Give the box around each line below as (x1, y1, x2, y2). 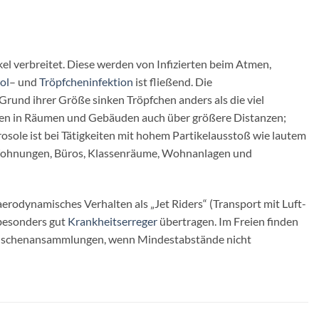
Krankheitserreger (68, 214, 157, 228)
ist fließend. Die (133, 75, 212, 89)
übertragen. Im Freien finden (157, 214, 298, 228)
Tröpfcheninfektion (39, 75, 133, 89)
